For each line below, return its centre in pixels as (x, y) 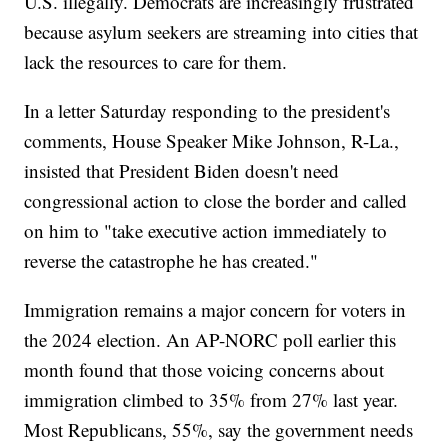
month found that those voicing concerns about (204, 370)
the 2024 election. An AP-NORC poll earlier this (210, 340)
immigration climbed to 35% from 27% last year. (211, 400)
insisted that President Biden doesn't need (182, 171)
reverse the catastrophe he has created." (171, 261)
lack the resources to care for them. (156, 62)
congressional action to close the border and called (216, 201)
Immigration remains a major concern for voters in (215, 310)
